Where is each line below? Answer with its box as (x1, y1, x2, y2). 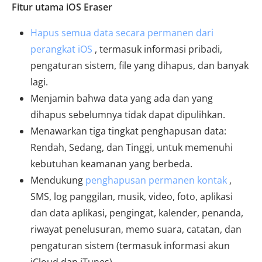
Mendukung (30, 174, 85, 187)
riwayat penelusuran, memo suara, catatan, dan (30, 223, 242, 236)
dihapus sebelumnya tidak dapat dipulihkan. (30, 108, 225, 122)
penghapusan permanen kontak (85, 174, 227, 187)
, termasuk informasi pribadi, (92, 43, 222, 56)
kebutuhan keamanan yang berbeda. (30, 157, 192, 171)
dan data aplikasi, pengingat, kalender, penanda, (30, 206, 243, 220)
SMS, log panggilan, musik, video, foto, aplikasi (30, 190, 233, 204)
